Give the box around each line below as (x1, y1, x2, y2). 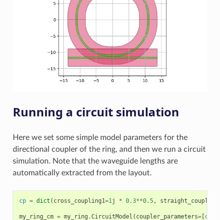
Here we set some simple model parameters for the (12, 134, 188, 141)
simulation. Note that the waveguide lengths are (12, 157, 178, 165)
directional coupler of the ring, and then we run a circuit (12, 145, 206, 153)
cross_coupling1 (53, 197, 105, 204)
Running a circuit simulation (12, 104, 179, 120)
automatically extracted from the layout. (12, 169, 152, 177)
